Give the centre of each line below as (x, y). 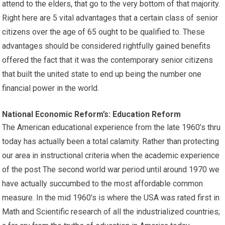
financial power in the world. (51, 88)
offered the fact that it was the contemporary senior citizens (108, 60)
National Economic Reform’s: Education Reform (92, 114)
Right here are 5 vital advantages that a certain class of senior (110, 18)
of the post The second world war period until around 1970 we (111, 170)
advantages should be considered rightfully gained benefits (106, 46)
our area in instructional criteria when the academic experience (111, 155)
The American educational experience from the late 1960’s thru (111, 127)
